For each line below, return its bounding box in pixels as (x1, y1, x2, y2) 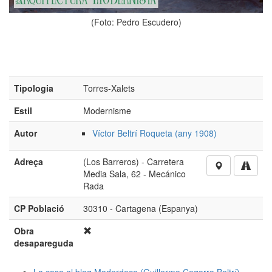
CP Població (14, 202, 64, 215)
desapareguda (14, 237, 73, 250)
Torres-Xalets (83, 82, 135, 95)
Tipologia (14, 82, 53, 95)
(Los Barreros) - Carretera (83, 155, 184, 168)
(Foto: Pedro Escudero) (90, 16, 182, 29)
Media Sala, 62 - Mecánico (83, 168, 186, 180)
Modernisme (83, 104, 131, 117)
